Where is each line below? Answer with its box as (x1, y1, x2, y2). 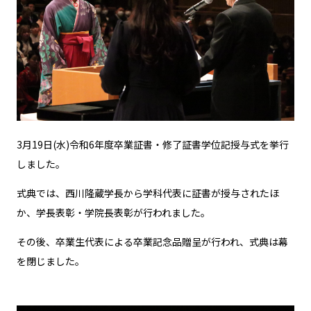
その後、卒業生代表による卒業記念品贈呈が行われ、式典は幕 (17, 234, 288, 249)
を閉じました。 (17, 253, 85, 268)
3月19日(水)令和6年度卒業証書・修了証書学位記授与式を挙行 (17, 137, 289, 151)
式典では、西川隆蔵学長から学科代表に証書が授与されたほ (17, 185, 279, 200)
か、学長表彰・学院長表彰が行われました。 (17, 205, 210, 219)
